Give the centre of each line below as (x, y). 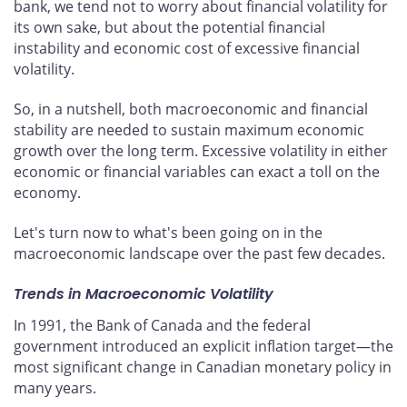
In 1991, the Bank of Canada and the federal (162, 325)
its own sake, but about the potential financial (169, 28)
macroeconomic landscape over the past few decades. (199, 254)
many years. (55, 387)
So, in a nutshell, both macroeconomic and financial (191, 109)
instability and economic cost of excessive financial (187, 49)
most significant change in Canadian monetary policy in (203, 367)
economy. (47, 193)
